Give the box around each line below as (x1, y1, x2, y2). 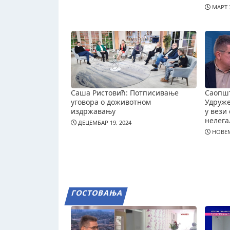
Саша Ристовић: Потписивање (71, 87, 179, 98)
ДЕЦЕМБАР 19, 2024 (76, 119, 131, 127)
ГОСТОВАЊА (70, 188, 124, 198)
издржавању (71, 106, 116, 116)
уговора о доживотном (71, 97, 151, 107)
